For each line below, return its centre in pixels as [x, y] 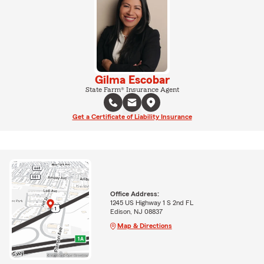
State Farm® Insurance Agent [132, 89]
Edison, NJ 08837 [136, 211]
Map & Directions [144, 225]
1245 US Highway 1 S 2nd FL [151, 202]
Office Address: [134, 194]
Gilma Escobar [132, 80]
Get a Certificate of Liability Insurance [132, 116]
